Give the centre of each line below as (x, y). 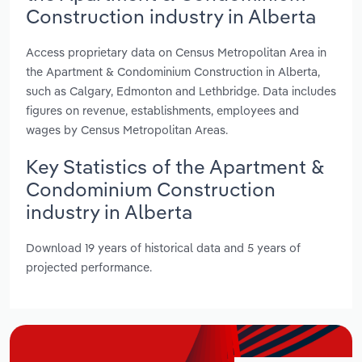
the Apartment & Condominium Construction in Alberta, (173, 71)
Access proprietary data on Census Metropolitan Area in (176, 52)
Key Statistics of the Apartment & (175, 166)
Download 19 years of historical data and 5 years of (163, 248)
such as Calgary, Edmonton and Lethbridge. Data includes (181, 90)
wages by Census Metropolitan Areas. (127, 129)
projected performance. (89, 267)
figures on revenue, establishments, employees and (162, 110)
